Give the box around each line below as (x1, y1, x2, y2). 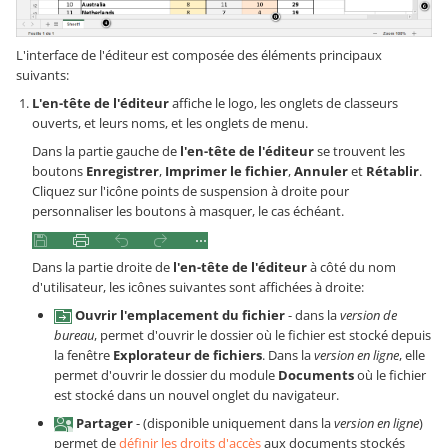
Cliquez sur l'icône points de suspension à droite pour (32, 182, 349, 201)
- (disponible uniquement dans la (133, 414, 334, 433)
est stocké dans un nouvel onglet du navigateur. (54, 386, 339, 405)
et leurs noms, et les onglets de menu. (84, 114, 308, 133)
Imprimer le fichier (165, 162, 288, 181)
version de (340, 306, 397, 325)
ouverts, (32, 114, 84, 133)
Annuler (294, 162, 348, 181)
